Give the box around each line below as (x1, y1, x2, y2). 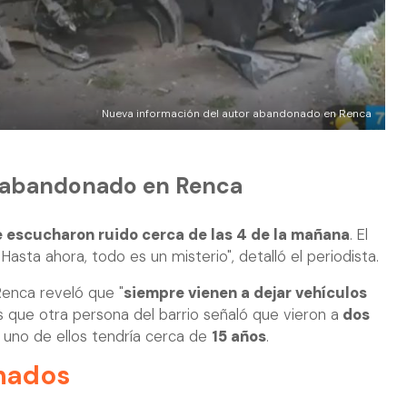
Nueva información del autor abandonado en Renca (102, 106, 372, 122)
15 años (212, 327, 266, 347)
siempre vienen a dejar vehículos (124, 283, 367, 303)
